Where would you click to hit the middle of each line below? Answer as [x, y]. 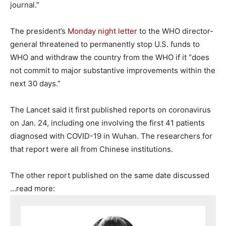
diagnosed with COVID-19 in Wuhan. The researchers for [111, 136]
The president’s [39, 31]
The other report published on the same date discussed [110, 175]
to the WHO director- [175, 31]
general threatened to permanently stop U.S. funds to [105, 44]
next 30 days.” [35, 83]
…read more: [33, 188]
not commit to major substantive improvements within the [113, 70]
